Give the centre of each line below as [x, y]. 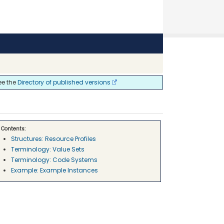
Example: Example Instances [54, 170]
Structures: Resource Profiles [53, 139]
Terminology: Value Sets [48, 149]
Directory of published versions [64, 82]
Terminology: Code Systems [54, 160]
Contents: [13, 129]
